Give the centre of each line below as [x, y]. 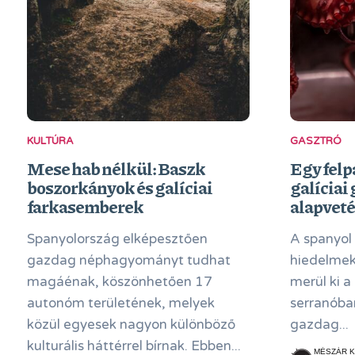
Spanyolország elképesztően [117, 239]
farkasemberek [85, 206]
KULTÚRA [50, 141]
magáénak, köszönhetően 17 [119, 282]
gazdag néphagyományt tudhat [128, 260]
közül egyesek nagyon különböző [131, 324]
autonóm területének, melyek [120, 303]
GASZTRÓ [315, 141]
